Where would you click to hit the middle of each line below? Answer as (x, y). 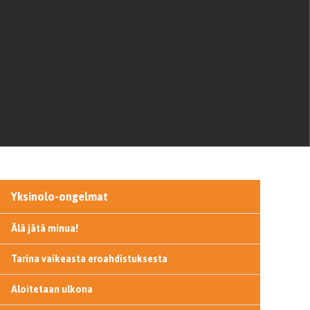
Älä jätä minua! (44, 228)
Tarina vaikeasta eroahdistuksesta (89, 259)
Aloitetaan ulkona (52, 289)
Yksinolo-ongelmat (59, 197)
